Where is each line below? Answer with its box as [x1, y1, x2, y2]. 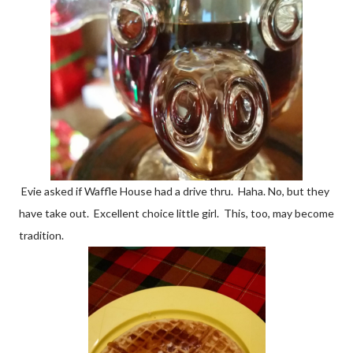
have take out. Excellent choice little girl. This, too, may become [19, 206, 334, 220]
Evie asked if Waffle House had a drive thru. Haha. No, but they [19, 184, 329, 198]
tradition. [19, 228, 64, 242]
